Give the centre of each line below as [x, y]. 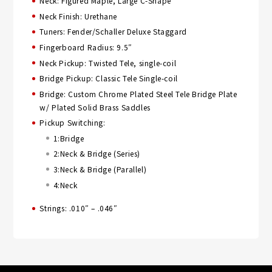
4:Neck [65, 185]
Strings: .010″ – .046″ [79, 208]
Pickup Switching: [73, 123]
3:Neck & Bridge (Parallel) [100, 169]
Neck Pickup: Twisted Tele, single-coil [108, 63]
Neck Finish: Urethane [79, 16]
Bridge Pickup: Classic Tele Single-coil [109, 78]
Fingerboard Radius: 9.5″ [86, 47]
